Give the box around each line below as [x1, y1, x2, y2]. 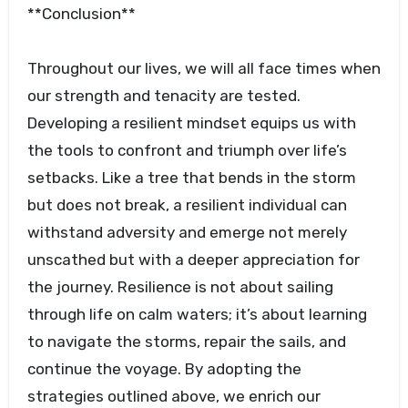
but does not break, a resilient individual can [26, 196, 347, 215]
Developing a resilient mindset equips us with [26, 114, 356, 133]
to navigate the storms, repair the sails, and [26, 332, 346, 352]
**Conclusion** [26, 5, 136, 24]
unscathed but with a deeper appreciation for [26, 250, 360, 270]
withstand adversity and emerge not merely [26, 223, 347, 242]
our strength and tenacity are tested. [26, 87, 301, 106]
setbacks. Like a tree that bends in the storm [26, 168, 356, 188]
